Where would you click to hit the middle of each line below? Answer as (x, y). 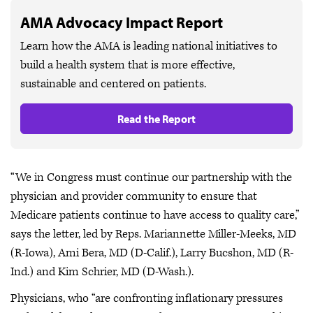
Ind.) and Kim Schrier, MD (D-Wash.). (102, 272)
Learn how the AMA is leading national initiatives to (149, 46)
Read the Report (156, 119)
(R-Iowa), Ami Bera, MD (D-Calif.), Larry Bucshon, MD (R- (152, 253)
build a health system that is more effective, (128, 65)
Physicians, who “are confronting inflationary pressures (147, 298)
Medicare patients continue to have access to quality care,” (155, 215)
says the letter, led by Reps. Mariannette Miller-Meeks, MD (153, 234)
